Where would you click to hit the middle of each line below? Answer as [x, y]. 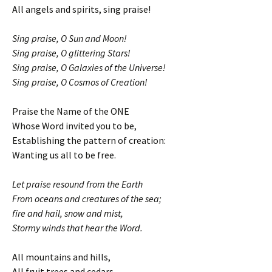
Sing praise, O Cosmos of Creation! [80, 82]
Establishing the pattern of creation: [89, 140]
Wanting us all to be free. [64, 155]
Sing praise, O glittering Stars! [71, 53]
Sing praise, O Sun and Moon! [70, 38]
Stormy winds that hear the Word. [77, 227]
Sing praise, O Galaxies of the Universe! [89, 67]
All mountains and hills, [61, 257]
